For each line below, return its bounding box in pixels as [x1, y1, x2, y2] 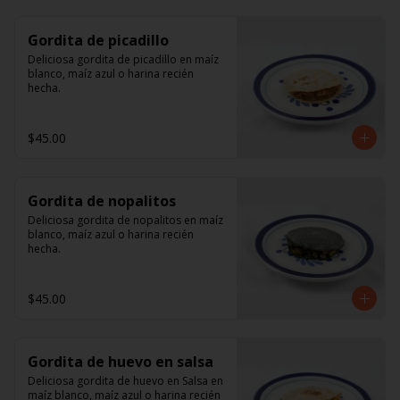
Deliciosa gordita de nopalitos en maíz [28, 212, 223, 228]
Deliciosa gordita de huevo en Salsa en [28, 373, 223, 388]
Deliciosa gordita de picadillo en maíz [28, 52, 219, 67]
